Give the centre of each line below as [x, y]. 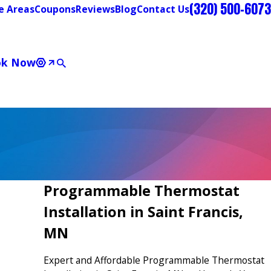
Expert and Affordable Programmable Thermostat [154, 260]
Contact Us [163, 9]
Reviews [95, 9]
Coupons [55, 9]
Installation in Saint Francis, [143, 212]
